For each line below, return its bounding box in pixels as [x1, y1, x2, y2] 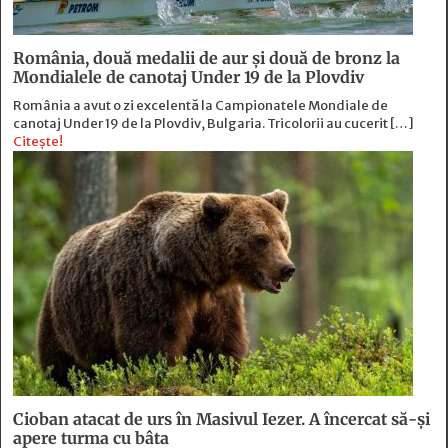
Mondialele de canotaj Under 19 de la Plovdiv [13, 67, 364, 88]
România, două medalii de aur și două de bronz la [13, 48, 400, 69]
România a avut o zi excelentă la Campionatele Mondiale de [13, 97, 388, 115]
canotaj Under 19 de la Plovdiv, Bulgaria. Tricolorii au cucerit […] [13, 115, 414, 133]
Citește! [13, 133, 63, 151]
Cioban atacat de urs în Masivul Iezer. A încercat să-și [13, 409, 430, 430]
